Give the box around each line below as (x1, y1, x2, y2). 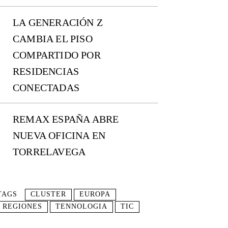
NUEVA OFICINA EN (13, 130, 106, 141)
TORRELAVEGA (13, 146, 86, 158)
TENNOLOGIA (55, 203, 107, 211)
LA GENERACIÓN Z (13, 17, 103, 28)
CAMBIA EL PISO (13, 33, 93, 45)
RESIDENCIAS (13, 66, 79, 77)
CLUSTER (31, 190, 66, 198)
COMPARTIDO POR (13, 49, 101, 61)
